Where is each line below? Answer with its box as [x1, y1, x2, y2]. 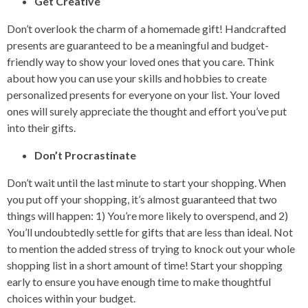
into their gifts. [7, 120, 76, 134]
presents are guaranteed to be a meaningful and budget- [7, 38, 269, 52]
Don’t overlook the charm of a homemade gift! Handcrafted [7, 21, 286, 35]
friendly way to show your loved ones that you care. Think [7, 54, 274, 68]
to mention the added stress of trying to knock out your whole [7, 241, 295, 255]
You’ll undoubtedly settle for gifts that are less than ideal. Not [7, 225, 293, 239]
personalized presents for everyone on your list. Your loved [7, 87, 280, 101]
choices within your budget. [7, 291, 135, 305]
